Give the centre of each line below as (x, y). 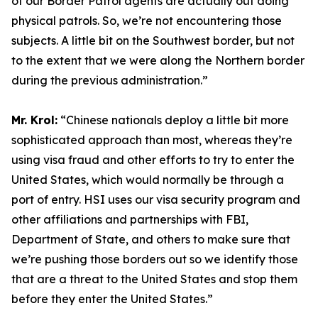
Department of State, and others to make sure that (151, 239)
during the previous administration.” (111, 80)
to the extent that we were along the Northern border (158, 60)
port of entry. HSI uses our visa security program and (156, 199)
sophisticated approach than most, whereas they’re (152, 140)
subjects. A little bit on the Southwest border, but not (153, 40)
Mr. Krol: (34, 120)
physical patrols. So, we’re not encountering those (147, 21)
